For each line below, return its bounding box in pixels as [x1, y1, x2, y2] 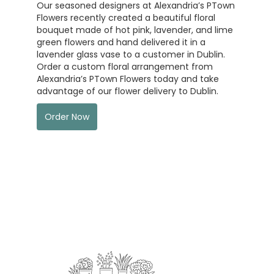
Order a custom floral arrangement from [37, 60, 213, 73]
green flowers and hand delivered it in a [37, 35, 206, 48]
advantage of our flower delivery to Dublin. [37, 84, 218, 97]
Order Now [45, 110, 89, 123]
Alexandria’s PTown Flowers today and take [37, 72, 219, 85]
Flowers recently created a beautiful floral [37, 11, 215, 24]
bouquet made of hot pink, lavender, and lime [37, 23, 233, 36]
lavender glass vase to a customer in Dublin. [37, 48, 225, 61]
